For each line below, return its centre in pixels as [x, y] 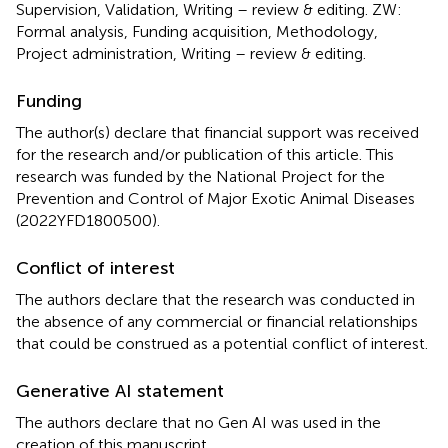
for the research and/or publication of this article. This [205, 154]
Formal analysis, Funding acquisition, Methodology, [197, 31]
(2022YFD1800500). [88, 220]
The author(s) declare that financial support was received [217, 132]
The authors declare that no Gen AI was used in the [198, 422]
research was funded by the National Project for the [200, 176]
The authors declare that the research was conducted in [215, 299]
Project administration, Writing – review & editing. [191, 53]
